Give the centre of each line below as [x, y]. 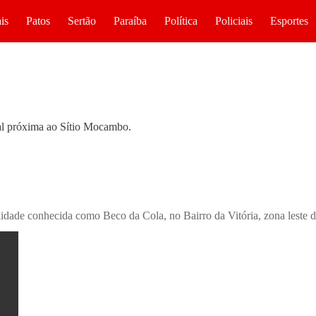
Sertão [81, 21]
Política [181, 21]
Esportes [289, 21]
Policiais [233, 21]
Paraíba [130, 21]
